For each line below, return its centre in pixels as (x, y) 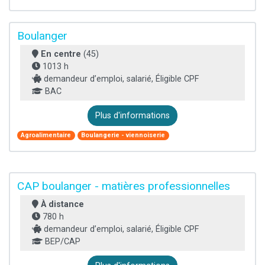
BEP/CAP (62, 241)
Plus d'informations (132, 116)
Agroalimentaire (46, 135)
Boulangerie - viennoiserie (123, 135)
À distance (62, 204)
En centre (61, 54)
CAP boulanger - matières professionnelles (124, 186)
